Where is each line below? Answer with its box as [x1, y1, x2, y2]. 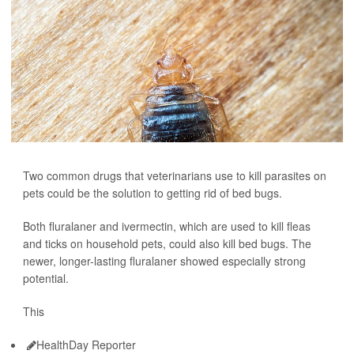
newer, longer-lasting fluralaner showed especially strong [23, 252, 306, 269]
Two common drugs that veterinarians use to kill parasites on [23, 167, 326, 183]
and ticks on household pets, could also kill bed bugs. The [23, 235, 311, 251]
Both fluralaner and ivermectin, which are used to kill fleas [23, 217, 311, 234]
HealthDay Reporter [36, 336, 136, 352]
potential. [23, 269, 69, 286]
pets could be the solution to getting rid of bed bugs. [23, 184, 282, 201]
